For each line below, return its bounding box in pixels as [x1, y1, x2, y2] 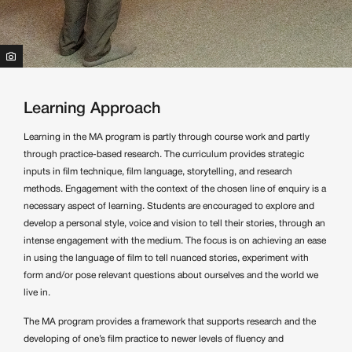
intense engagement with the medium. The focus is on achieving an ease [24, 236, 326, 245]
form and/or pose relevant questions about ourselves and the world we [24, 270, 318, 280]
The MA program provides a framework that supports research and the [24, 317, 316, 326]
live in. [24, 288, 50, 297]
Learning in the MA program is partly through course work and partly [24, 132, 310, 141]
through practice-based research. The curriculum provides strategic [24, 149, 304, 159]
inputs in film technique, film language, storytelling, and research [24, 167, 292, 176]
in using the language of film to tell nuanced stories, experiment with [24, 253, 309, 262]
